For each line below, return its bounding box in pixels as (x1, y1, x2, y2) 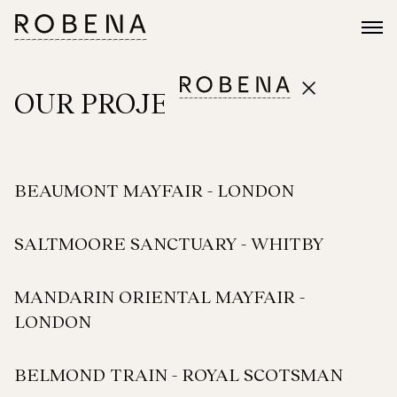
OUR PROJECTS (14, 85, 222, 120)
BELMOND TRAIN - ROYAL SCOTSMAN (14, 363, 343, 385)
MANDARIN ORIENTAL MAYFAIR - (14, 285, 305, 307)
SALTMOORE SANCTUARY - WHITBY (14, 232, 323, 253)
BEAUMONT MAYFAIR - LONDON (14, 179, 294, 200)
